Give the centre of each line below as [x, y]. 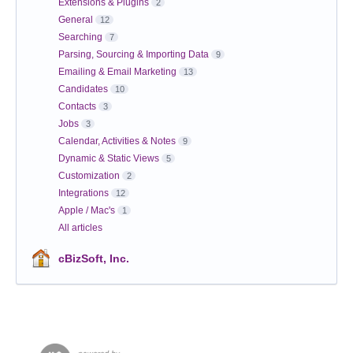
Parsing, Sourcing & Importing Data [134, 55]
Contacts [77, 107]
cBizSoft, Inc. [94, 259]
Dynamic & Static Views [109, 159]
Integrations [84, 193]
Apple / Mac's [87, 211]
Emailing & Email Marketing [117, 72]
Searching [80, 37]
